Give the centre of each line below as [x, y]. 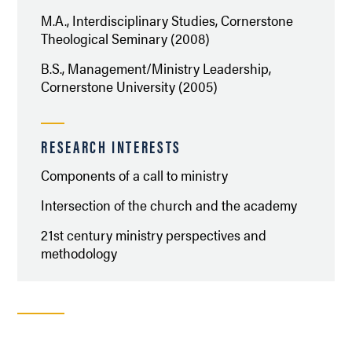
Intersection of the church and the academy [169, 205]
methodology [79, 253]
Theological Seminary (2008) [126, 38]
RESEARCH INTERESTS [111, 145]
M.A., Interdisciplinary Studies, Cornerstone [167, 20]
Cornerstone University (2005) [130, 86]
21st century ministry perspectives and [154, 235]
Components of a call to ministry [135, 175]
